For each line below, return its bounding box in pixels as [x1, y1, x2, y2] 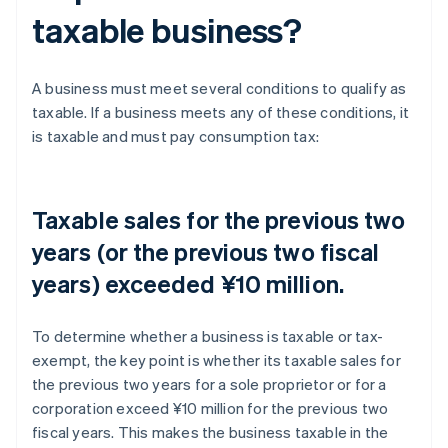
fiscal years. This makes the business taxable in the [32, 421, 389, 442]
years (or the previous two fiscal [32, 235, 380, 267]
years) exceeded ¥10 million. [32, 267, 344, 299]
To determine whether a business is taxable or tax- [32, 325, 384, 346]
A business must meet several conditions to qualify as [32, 77, 407, 98]
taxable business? [32, 7, 303, 51]
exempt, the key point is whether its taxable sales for [32, 349, 401, 370]
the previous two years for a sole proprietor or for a [32, 373, 387, 394]
